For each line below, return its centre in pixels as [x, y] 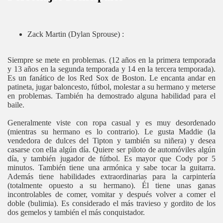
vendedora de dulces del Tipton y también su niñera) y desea [111, 140]
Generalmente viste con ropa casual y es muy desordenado [111, 122]
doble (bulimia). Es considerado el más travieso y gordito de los [111, 203]
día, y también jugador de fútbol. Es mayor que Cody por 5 [111, 158]
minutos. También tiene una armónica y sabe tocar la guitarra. [111, 167]
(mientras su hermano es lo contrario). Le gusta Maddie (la [111, 131]
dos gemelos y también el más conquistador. [76, 212]
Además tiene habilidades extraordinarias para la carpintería [111, 176]
